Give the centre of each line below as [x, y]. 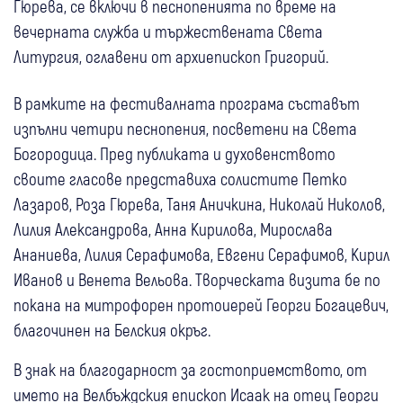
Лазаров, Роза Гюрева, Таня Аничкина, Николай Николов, [199, 204]
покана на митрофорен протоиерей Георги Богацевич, [201, 305]
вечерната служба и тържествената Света [168, 31]
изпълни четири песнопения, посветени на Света [185, 129]
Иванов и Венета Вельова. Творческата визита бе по [197, 280]
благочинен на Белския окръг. [112, 330]
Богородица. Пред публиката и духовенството [175, 154]
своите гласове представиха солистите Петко [180, 179]
